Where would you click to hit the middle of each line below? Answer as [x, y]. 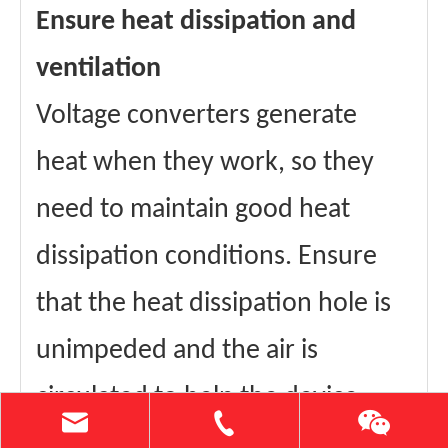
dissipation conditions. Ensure [206, 257]
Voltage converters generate [196, 116]
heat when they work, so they [205, 163]
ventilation [98, 69]
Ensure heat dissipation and [196, 22]
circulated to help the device [197, 398]
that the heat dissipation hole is [213, 304]
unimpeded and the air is [177, 351]
